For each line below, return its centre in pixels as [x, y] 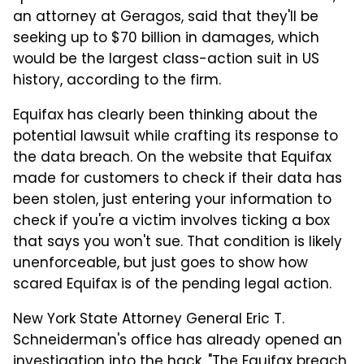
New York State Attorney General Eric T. [149, 321]
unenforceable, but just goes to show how [160, 264]
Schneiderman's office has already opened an [178, 342]
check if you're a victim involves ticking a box [171, 222]
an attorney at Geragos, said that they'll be [166, 18]
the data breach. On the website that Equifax [172, 159]
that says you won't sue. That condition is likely [178, 243]
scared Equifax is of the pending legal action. [172, 286]
